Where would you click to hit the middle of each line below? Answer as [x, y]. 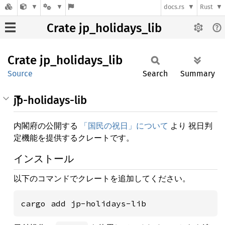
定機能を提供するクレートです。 [74, 138]
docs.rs [174, 7]
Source [20, 74]
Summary [198, 74]
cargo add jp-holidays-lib [83, 203]
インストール [44, 159]
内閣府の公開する [47, 126]
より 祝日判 [190, 126]
